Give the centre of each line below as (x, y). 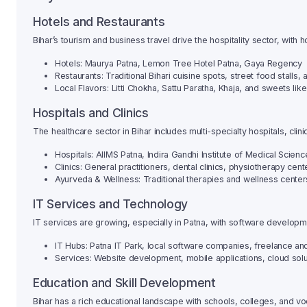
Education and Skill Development (124, 283)
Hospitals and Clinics (91, 113)
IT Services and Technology (111, 204)
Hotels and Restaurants (99, 22)
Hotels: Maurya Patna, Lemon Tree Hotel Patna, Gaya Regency (179, 64)
